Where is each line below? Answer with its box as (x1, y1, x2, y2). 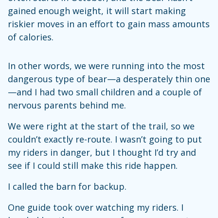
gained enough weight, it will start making (8, 4, 186, 17)
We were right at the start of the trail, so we (8, 120, 195, 132)
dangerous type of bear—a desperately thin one (8, 73, 210, 85)
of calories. (8, 31, 56, 43)
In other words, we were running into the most (8, 59, 205, 72)
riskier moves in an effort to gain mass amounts (8, 18, 210, 30)
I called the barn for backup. (8, 180, 129, 192)
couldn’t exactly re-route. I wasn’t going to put (8, 133, 202, 145)
